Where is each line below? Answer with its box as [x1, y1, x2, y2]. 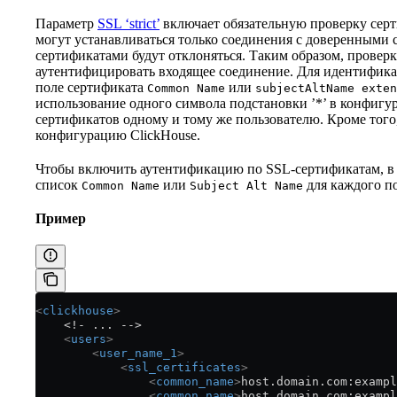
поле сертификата [35, 79, 147, 95]
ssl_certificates [128, 360, 241, 374]
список [35, 176, 82, 192]
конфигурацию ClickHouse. [35, 127, 200, 143]
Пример [35, 210, 86, 226]
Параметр [35, 15, 97, 31]
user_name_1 [99, 346, 177, 360]
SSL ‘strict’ [97, 15, 160, 31]
